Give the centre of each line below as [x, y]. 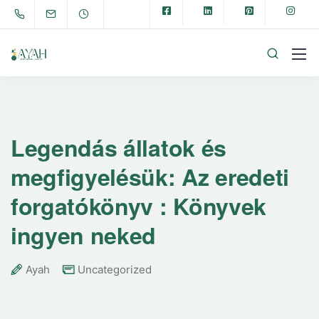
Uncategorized [115, 270]
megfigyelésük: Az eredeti [150, 177]
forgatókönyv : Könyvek [138, 206]
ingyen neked [84, 235]
